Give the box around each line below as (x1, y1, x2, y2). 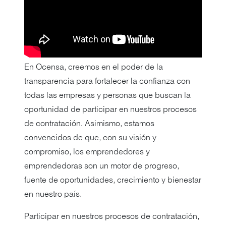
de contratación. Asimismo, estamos (24, 120, 154, 128)
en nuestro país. (24, 191, 82, 199)
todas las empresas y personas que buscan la (24, 92, 191, 100)
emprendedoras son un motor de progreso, (24, 162, 179, 171)
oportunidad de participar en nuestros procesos (24, 106, 197, 114)
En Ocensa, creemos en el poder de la (24, 64, 163, 72)
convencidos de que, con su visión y (24, 134, 156, 142)
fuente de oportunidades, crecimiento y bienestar (24, 177, 201, 185)
